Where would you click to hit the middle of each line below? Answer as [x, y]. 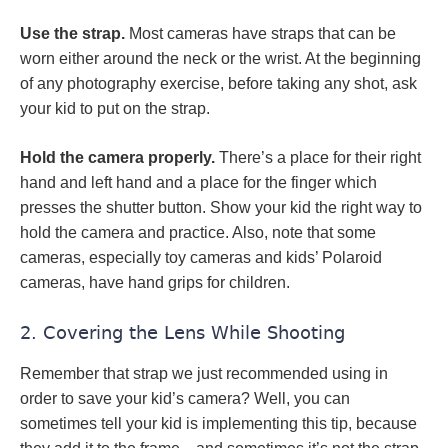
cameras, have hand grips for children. [155, 282]
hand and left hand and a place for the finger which [198, 182]
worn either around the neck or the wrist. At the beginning [220, 58]
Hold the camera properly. [119, 157]
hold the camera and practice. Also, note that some [198, 232]
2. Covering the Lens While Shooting [182, 332]
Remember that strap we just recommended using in [204, 373]
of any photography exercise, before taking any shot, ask [218, 83]
